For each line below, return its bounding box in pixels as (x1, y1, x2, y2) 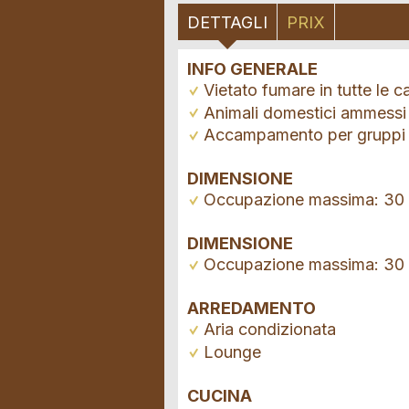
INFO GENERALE (187, 59, 318, 79)
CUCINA (187, 385, 252, 405)
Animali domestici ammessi (204, 102, 406, 122)
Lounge (204, 341, 261, 362)
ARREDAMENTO (187, 299, 316, 319)
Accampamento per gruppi (204, 125, 405, 145)
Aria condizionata (204, 320, 336, 340)
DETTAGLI (187, 13, 267, 33)
